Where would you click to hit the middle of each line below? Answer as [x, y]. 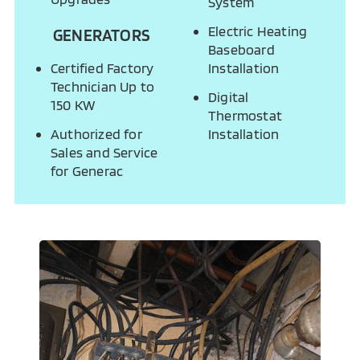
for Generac [87, 171]
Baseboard [241, 50]
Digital [229, 97]
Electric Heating [258, 31]
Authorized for [96, 134]
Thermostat [245, 116]
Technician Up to [103, 87]
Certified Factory [102, 68]
